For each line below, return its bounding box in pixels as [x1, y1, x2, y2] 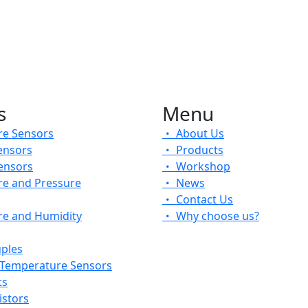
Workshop [173, 158, 230, 174]
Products [173, 142, 223, 157]
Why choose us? [173, 208, 259, 223]
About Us [173, 125, 224, 141]
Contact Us [173, 191, 233, 207]
